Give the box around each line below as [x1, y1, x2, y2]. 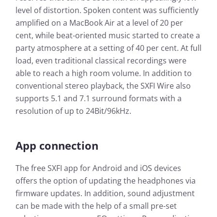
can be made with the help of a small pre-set [15, 201, 177, 212]
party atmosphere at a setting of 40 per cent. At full [15, 43, 201, 54]
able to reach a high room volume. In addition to [15, 68, 192, 79]
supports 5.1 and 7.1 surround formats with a [15, 93, 182, 104]
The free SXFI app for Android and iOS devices [15, 163, 181, 174]
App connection [15, 138, 98, 153]
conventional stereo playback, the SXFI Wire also [15, 80, 191, 92]
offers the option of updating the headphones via [15, 175, 196, 186]
